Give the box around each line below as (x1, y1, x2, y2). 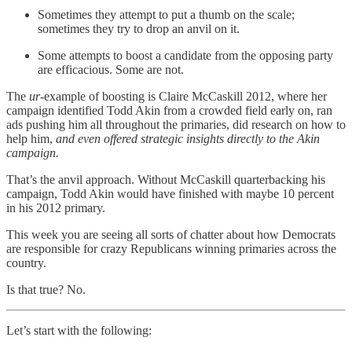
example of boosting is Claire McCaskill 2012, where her (44, 89, 327, 103)
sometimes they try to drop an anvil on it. (38, 21, 240, 35)
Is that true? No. (6, 282, 86, 296)
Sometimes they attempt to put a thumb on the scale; (38, 7, 295, 21)
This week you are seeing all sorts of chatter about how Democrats (6, 227, 335, 241)
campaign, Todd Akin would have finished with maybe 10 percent (6, 186, 334, 200)
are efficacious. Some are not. (38, 62, 184, 76)
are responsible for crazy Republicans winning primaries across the (6, 241, 336, 255)
